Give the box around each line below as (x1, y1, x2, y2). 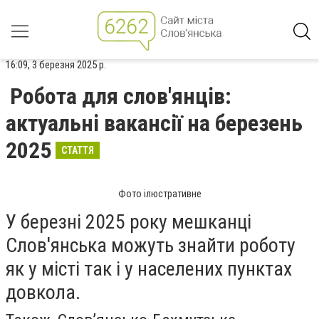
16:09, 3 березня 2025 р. (6, 58, 106, 71)
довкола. (6, 281, 80, 304)
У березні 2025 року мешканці (6, 210, 251, 234)
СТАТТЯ (61, 145, 94, 156)
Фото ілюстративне (117, 188, 202, 199)
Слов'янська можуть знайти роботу (6, 234, 296, 257)
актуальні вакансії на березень (6, 110, 303, 137)
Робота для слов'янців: (10, 83, 231, 110)
